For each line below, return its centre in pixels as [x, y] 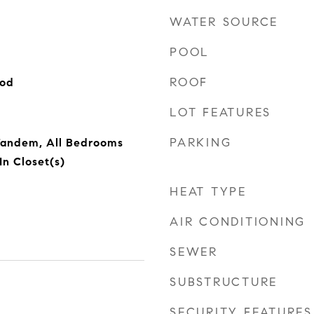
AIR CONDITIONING [238, 222]
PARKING [201, 143]
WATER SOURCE [224, 22]
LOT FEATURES [220, 112]
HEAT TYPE [208, 192]
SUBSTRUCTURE [224, 282]
